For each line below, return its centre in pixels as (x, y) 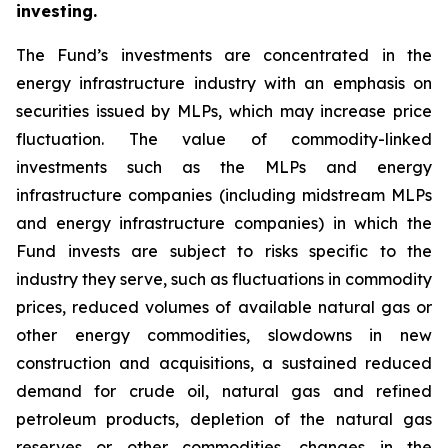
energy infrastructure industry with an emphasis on (224, 83)
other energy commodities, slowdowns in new (224, 335)
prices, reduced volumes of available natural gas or (224, 307)
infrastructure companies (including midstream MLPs (224, 195)
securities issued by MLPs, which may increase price (224, 111)
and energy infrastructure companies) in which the (224, 223)
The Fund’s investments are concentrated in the (224, 55)
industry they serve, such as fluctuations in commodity (224, 279)
